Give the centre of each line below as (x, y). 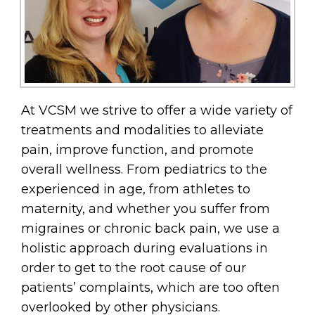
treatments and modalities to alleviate (142, 130)
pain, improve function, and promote (137, 149)
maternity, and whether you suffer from (146, 208)
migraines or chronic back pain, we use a (150, 228)
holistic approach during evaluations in (144, 248)
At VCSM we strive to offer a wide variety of (157, 110)
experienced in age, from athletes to (136, 189)
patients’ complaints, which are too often (150, 287)
